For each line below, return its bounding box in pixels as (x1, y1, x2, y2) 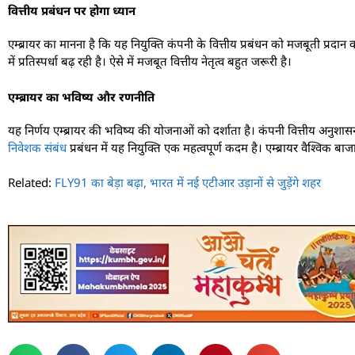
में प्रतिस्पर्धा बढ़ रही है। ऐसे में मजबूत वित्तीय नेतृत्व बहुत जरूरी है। (8, 53, 292, 70)
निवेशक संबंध (8, 139, 67, 155)
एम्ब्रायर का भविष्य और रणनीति (8, 88, 155, 105)
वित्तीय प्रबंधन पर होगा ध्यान (8, 2, 136, 19)
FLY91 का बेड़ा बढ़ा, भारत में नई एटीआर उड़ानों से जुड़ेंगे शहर (55, 174, 321, 191)
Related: (8, 174, 55, 191)
